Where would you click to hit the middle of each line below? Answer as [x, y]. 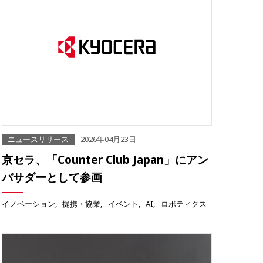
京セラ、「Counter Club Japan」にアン [105, 160]
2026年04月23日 [108, 139]
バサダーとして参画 [52, 177]
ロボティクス [183, 204]
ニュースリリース [38, 139]
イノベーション [28, 204]
